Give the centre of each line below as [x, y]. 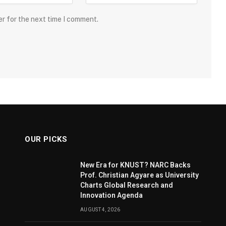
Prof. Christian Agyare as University [139, 175]
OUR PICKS [46, 139]
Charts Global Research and [127, 185]
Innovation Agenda [111, 195]
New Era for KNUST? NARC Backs [135, 165]
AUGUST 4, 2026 [100, 209]
